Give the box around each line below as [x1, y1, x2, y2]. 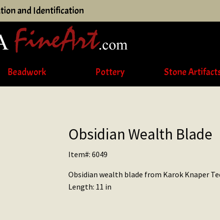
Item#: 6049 [68, 149, 108, 159]
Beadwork [7, 66, 46, 79]
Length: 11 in [68, 181, 111, 192]
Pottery [95, 66, 125, 79]
